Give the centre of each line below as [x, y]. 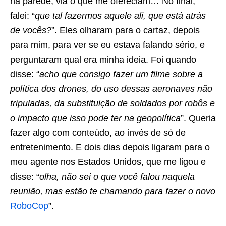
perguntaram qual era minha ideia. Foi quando [103, 60]
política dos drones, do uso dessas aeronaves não [111, 89]
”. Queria [198, 118]
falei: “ [22, 16]
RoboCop [29, 206]
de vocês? [31, 30]
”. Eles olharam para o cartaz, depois [126, 30]
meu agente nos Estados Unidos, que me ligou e [108, 162]
